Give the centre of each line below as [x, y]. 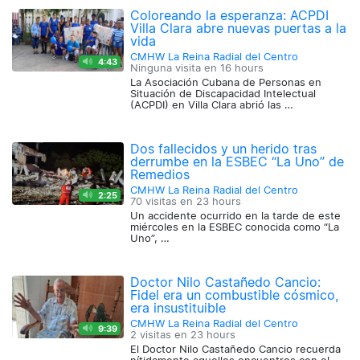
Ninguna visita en [176, 68]
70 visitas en [164, 202]
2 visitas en [161, 335]
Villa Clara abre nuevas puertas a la [239, 29]
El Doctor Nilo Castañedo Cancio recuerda [236, 350]
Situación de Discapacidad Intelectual [223, 94]
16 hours [242, 68]
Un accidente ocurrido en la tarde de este [236, 216]
